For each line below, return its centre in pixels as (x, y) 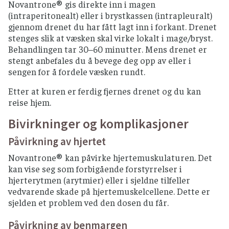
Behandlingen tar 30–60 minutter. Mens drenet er (108, 49)
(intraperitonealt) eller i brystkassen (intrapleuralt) (110, 16)
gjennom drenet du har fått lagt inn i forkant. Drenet (112, 27)
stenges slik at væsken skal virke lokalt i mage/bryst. (110, 38)
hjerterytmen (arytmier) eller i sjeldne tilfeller (99, 180)
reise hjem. (30, 102)
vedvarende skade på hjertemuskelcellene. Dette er (109, 191)
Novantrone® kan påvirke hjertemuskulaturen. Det (110, 158)
